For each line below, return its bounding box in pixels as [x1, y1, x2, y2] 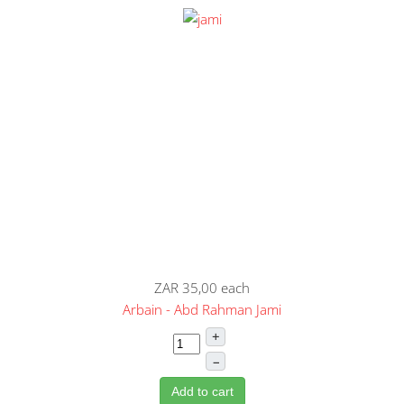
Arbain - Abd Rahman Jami [123, 299, 281, 318]
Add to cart [170, 383, 234, 399]
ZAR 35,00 [154, 278, 217, 297]
